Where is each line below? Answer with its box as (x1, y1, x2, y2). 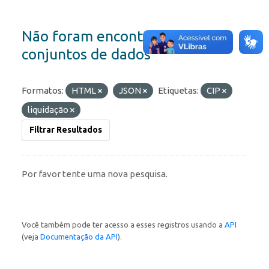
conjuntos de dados (22, 46, 151, 63)
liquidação (28, 104, 70, 115)
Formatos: (22, 85, 64, 96)
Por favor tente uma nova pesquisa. (22, 169, 168, 180)
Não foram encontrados (22, 28, 180, 45)
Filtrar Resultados (29, 125, 102, 135)
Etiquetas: (158, 85, 199, 96)
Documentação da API (40, 232, 118, 241)
